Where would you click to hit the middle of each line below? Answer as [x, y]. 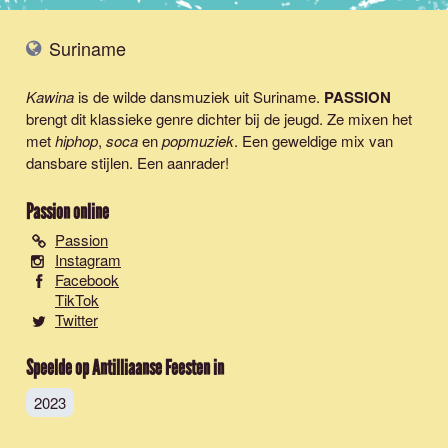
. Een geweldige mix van [313, 140]
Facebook [87, 279]
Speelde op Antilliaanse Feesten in [125, 368]
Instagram [88, 259]
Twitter [76, 319]
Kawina [50, 96]
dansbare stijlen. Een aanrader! [127, 162]
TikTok [77, 299]
